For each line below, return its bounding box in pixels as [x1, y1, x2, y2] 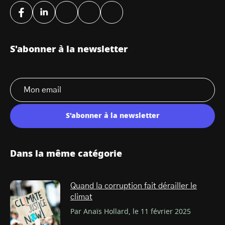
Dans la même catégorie [10, 150, 122, 159]
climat [70, 193, 92, 201]
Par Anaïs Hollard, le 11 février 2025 [70, 208, 191, 216]
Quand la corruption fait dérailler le [70, 182, 197, 190]
